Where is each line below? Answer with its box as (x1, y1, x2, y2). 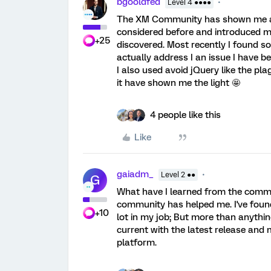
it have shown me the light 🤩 (117, 77, 240, 88)
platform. (117, 237, 157, 248)
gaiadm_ (117, 168, 154, 180)
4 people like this (150, 109, 221, 120)
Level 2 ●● (161, 170, 195, 179)
